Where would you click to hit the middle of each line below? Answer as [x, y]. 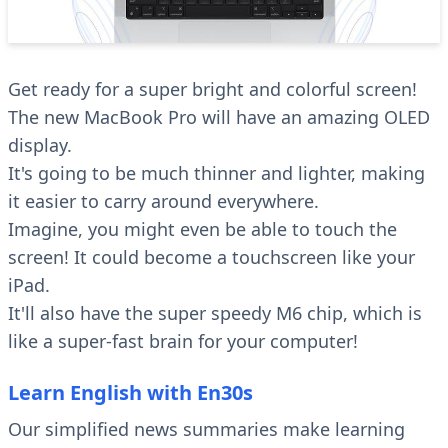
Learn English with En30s [130, 393]
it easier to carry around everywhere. [163, 201]
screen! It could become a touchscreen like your [211, 257]
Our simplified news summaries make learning [206, 429]
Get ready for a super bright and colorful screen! [212, 89]
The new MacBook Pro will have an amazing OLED [219, 117]
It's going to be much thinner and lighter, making [216, 173]
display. [40, 145]
